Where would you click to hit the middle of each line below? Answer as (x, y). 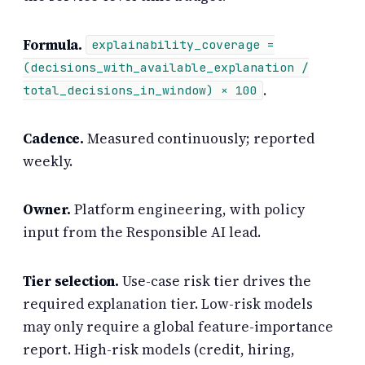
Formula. (53, 44)
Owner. (47, 210)
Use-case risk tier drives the (215, 281)
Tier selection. (71, 281)
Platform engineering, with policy (187, 210)
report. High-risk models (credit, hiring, (159, 349)
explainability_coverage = (183, 45)
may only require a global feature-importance (178, 326)
